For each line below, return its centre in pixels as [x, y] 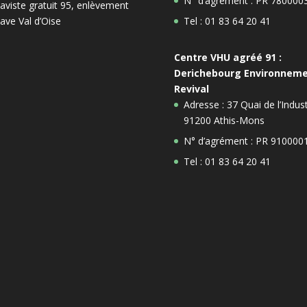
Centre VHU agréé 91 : [228, 57]
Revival [191, 88]
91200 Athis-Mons [224, 120]
